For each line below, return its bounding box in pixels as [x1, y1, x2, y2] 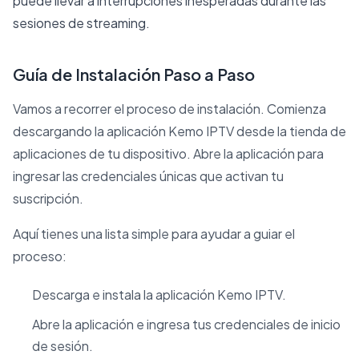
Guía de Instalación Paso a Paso [13, 63, 255, 84]
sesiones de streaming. [13, 14, 150, 31]
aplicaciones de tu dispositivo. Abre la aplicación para [13, 144, 324, 162]
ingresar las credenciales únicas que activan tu [13, 167, 284, 184]
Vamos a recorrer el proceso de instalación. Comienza [13, 99, 326, 117]
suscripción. [13, 189, 83, 207]
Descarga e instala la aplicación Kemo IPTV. [32, 286, 286, 304]
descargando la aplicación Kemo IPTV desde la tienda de [13, 122, 346, 139]
